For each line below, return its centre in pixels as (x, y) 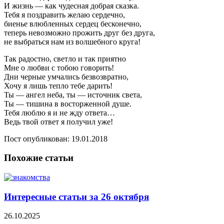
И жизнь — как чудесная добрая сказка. (71, 5)
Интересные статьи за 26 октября (76, 196)
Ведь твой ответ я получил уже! (58, 121)
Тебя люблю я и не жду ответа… (59, 112)
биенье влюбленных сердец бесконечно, (73, 23)
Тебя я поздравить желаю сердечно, (64, 14)
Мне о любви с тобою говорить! (59, 67)
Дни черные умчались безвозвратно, (66, 76)
